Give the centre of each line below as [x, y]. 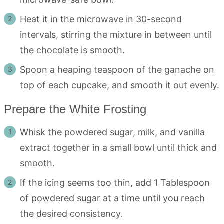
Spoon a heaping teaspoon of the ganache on [117, 69]
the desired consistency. [71, 213]
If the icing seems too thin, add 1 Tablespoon [115, 182]
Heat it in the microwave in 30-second [101, 19]
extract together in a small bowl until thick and [118, 147]
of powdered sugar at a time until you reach [112, 198]
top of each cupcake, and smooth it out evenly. [120, 85]
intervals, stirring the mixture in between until [116, 34]
